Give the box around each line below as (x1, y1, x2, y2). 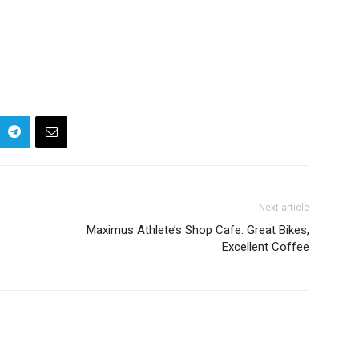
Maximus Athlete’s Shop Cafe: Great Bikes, (87, 222, 309, 237)
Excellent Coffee (222, 239, 309, 254)
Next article (259, 201, 309, 213)
